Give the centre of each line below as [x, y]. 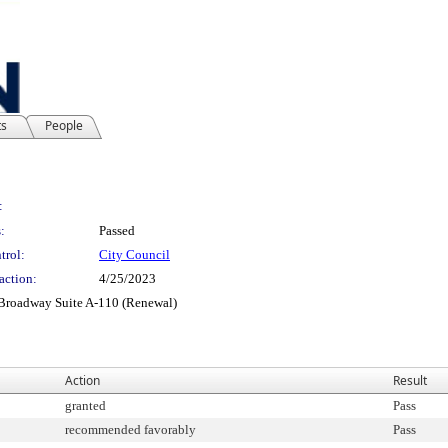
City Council [134, 254]
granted [85, 405]
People [64, 125]
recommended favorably [130, 429]
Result [410, 380]
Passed [117, 230]
